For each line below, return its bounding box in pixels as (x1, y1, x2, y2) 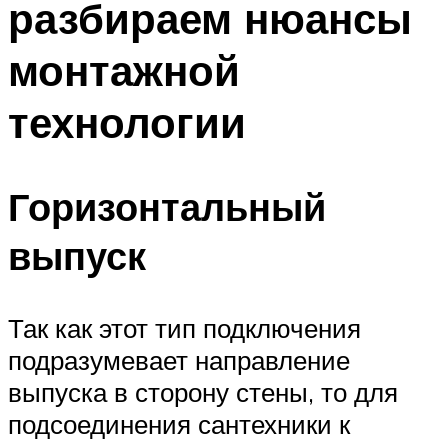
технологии (8, 95, 246, 148)
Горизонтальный (8, 182, 326, 232)
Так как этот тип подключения (8, 312, 361, 345)
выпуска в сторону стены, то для (8, 376, 398, 409)
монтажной (8, 43, 240, 96)
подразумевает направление (8, 344, 350, 377)
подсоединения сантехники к (8, 408, 350, 441)
